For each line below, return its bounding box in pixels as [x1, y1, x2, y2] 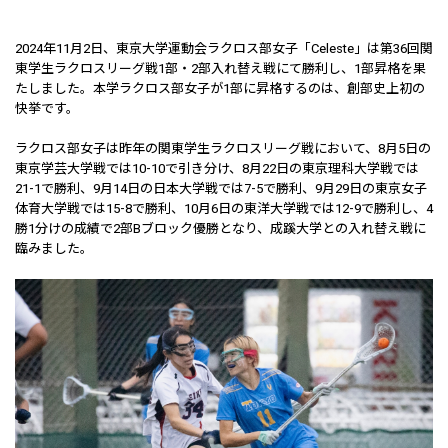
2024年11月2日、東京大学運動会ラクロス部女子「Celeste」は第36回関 [15, 41, 433, 56]
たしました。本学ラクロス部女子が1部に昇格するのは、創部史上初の [15, 81, 425, 96]
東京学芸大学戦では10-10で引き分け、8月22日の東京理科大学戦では [15, 161, 419, 176]
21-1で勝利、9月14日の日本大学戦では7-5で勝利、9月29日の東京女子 [15, 181, 427, 196]
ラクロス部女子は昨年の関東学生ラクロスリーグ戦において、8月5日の [15, 141, 431, 156]
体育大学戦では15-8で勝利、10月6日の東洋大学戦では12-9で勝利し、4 [15, 201, 433, 216]
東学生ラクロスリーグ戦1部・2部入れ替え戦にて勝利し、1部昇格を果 [15, 61, 426, 76]
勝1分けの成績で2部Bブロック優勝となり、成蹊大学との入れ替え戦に [15, 221, 426, 236]
